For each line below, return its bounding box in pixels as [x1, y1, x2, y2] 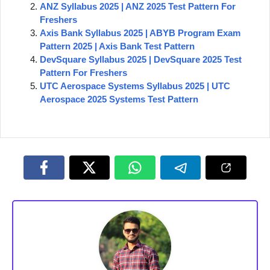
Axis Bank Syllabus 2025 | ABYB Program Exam [40, 27, 240, 38]
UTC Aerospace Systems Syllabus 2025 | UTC [40, 80, 230, 91]
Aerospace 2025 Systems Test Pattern [40, 93, 198, 104]
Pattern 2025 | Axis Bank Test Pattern [40, 40, 195, 51]
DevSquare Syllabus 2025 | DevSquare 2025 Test [40, 54, 242, 64]
